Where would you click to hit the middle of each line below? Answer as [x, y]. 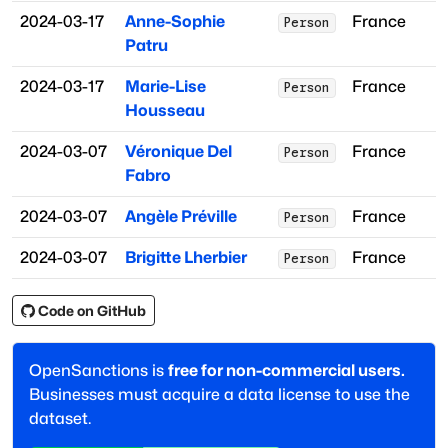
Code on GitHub [92, 311]
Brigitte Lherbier [186, 258]
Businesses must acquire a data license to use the [219, 395]
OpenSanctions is [98, 371]
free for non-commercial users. [286, 371]
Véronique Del [178, 152]
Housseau [165, 111]
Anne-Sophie [175, 22]
